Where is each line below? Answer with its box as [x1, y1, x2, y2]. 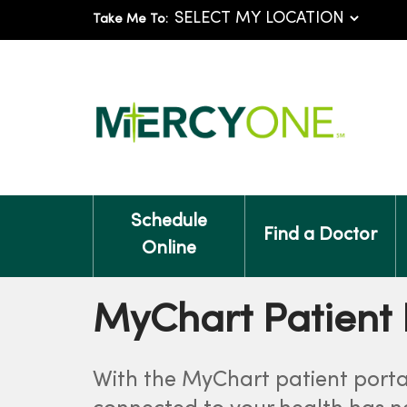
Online [141, 241, 196, 258]
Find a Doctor [263, 227, 377, 244]
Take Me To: [93, 14, 168, 25]
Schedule [130, 213, 207, 231]
